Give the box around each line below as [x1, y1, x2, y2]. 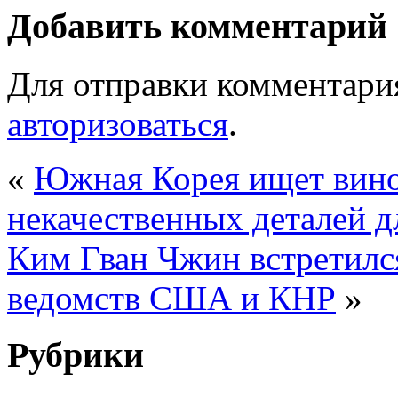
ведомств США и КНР [7, 278, 336, 317]
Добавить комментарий [7, 6, 387, 47]
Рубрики [7, 335, 144, 376]
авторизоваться [7, 104, 228, 143]
